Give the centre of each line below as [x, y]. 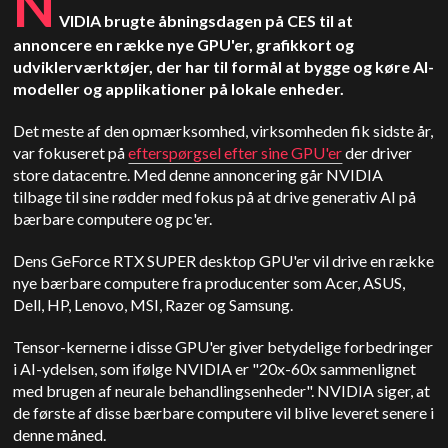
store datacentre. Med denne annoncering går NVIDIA [198, 174]
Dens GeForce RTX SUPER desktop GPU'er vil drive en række [224, 260]
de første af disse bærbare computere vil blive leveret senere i [224, 412]
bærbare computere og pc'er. [113, 218]
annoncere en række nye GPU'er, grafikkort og [184, 44]
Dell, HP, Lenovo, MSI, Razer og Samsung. [153, 304]
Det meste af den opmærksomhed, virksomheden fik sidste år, [223, 130]
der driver [377, 152]
